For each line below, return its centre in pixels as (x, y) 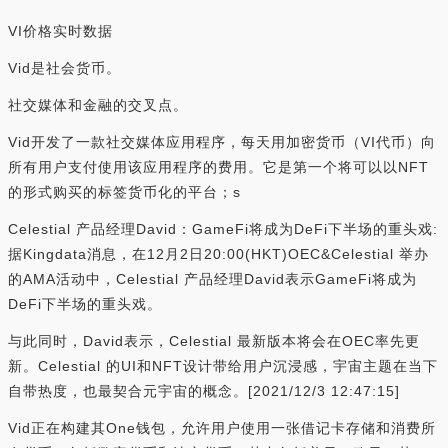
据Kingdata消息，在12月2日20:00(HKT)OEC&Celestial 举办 (218, 254)
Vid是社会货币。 (64, 68)
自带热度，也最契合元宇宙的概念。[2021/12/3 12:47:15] (204, 391)
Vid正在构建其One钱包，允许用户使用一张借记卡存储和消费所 (222, 428)
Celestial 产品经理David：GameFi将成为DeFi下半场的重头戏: (223, 229)
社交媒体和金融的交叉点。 (98, 105)
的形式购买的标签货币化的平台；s (124, 192)
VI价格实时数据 (60, 31)
